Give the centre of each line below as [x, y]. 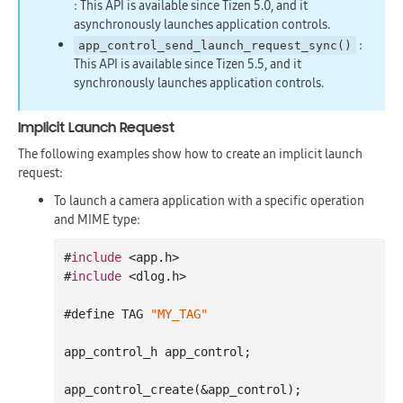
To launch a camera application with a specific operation [209, 201]
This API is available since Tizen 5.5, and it [188, 64]
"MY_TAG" [179, 314]
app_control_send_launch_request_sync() [215, 45]
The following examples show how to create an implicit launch [190, 154]
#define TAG [107, 314]
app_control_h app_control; [157, 352]
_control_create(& [147, 390]
